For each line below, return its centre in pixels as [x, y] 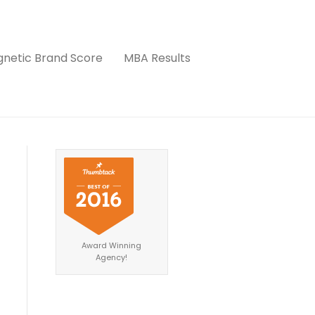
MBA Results [157, 58]
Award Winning [111, 245]
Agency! [111, 257]
